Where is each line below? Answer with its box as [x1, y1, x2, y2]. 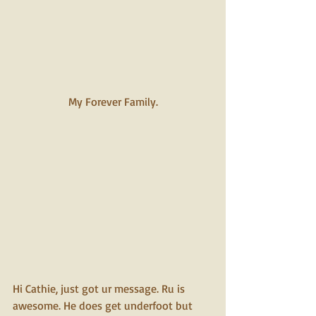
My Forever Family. [68, 95, 158, 109]
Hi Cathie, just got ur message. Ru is [13, 281, 188, 296]
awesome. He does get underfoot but [13, 298, 195, 313]
